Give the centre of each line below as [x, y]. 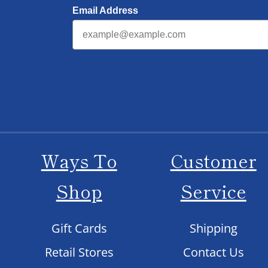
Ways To [79, 160]
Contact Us [213, 252]
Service [213, 191]
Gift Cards [79, 228]
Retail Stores [79, 252]
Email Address [105, 10]
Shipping [213, 228]
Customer [213, 160]
